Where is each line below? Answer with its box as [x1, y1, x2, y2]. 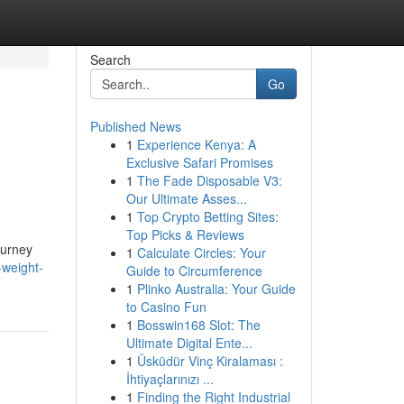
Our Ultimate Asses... [125, 189, 247, 207]
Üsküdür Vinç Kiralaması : [136, 352, 283, 370]
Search [89, 50, 131, 69]
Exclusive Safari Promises [125, 153, 273, 171]
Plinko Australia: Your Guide [136, 280, 296, 298]
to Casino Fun [125, 298, 207, 316]
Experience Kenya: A [136, 135, 256, 153]
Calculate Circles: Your [136, 243, 266, 262]
